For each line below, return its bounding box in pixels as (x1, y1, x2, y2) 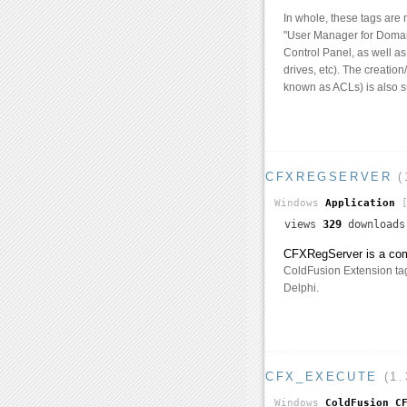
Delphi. (283, 281, 319, 294)
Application (325, 196, 395, 209)
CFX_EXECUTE (265, 370, 379, 384)
